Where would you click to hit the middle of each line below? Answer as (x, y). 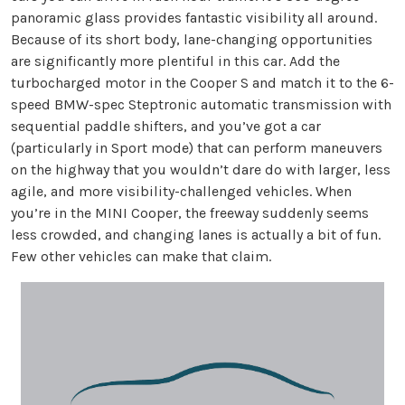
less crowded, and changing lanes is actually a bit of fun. (196, 235)
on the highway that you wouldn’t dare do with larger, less (201, 170)
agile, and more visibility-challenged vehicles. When (181, 192)
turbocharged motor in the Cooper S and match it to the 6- (202, 83)
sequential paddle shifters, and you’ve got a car (166, 127)
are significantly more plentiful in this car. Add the (175, 61)
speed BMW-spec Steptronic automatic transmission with (201, 105)
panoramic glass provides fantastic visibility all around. (194, 18)
